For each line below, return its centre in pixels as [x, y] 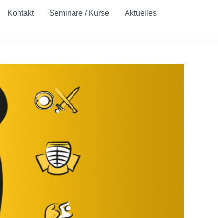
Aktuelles [140, 13]
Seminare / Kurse [79, 13]
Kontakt [20, 13]
